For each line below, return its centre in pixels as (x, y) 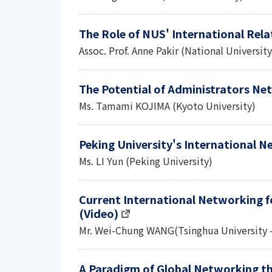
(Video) (99, 213)
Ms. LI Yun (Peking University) (146, 161)
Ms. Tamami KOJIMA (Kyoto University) (167, 106)
